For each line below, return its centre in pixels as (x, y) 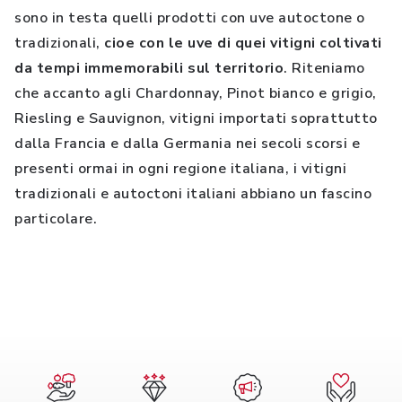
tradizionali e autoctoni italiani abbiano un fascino (193, 194)
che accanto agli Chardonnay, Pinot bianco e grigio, (196, 93)
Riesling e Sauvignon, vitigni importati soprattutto (196, 118)
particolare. (56, 219)
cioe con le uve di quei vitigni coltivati (243, 43)
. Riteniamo (324, 68)
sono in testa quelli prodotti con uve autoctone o (190, 18)
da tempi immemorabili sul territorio (149, 68)
